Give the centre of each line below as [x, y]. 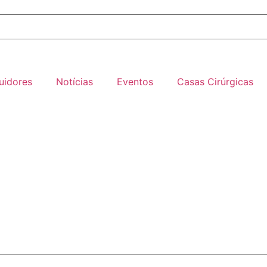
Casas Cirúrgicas [215, 82]
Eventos [135, 82]
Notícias [74, 82]
